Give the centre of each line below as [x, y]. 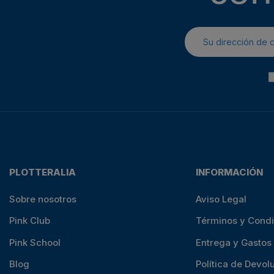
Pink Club [30, 221]
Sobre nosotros [43, 199]
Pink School [35, 242]
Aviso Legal [221, 199]
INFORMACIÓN [229, 172]
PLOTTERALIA [43, 172]
